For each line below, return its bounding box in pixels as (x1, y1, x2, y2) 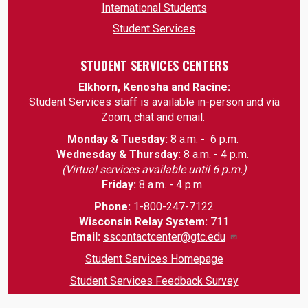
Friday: (101, 178, 139, 192)
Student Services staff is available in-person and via (28, 96, 280, 109)
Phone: (94, 200, 131, 214)
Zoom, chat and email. (100, 111, 208, 124)
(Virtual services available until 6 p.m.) (61, 163, 247, 177)
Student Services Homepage (85, 252, 223, 266)
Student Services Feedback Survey (69, 274, 239, 288)
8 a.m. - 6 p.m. (170, 133, 241, 146)
